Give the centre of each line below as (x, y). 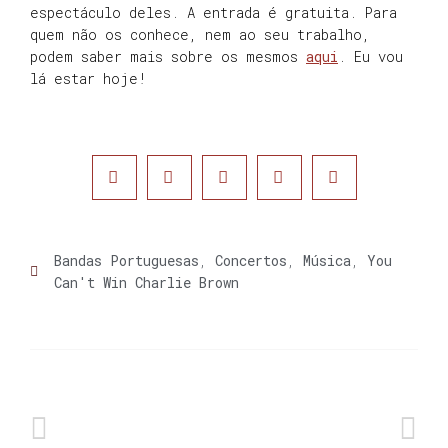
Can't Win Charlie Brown (146, 282)
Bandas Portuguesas (126, 260)
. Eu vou (370, 57)
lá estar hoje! (92, 79)
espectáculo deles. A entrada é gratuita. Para (213, 13)
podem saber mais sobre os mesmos (168, 57)
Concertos (251, 260)
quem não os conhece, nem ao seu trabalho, (200, 35)
